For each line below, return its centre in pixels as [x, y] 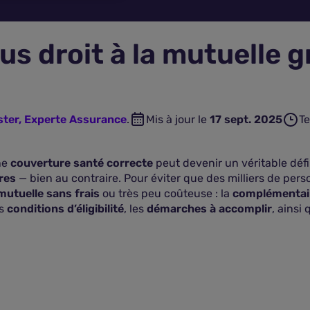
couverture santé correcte [82, 163]
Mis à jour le [177, 119]
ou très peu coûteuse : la [166, 193]
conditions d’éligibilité [65, 209]
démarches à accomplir [209, 209]
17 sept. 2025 [246, 119]
